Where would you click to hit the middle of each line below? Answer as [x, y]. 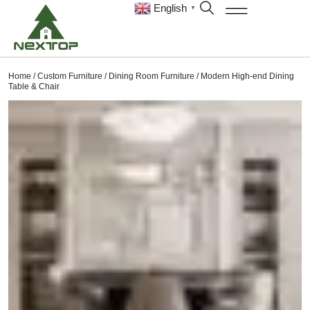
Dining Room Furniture [152, 76]
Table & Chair [34, 87]
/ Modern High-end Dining [244, 76]
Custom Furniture [70, 76]
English [171, 8]
